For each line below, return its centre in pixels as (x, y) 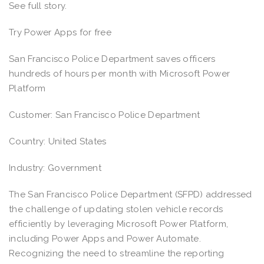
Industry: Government (55, 168)
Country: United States (59, 141)
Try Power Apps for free (60, 32)
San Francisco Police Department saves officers (112, 59)
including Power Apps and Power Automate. (105, 238)
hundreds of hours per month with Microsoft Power (120, 73)
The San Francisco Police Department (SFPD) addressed (131, 194)
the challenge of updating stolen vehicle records (116, 209)
